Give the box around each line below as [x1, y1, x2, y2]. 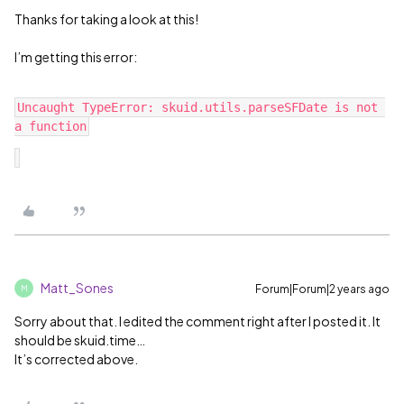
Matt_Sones [41, 280, 114, 296]
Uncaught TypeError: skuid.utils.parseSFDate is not [17, 100, 378, 115]
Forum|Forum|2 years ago [255, 282, 390, 296]
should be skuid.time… [14, 332, 145, 348]
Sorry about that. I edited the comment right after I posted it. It [14, 313, 381, 329]
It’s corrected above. [14, 351, 138, 367]
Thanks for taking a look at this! [14, 11, 202, 27]
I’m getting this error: [14, 49, 137, 65]
